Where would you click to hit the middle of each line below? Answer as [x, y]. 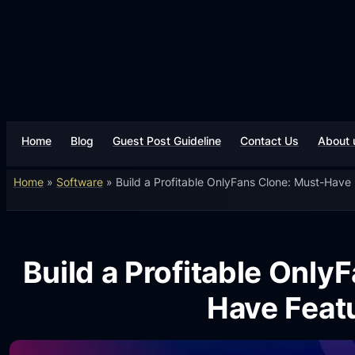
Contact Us [270, 140]
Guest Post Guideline [167, 140]
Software [79, 181]
